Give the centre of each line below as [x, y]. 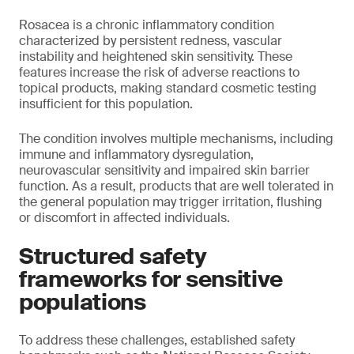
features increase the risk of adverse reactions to [159, 72]
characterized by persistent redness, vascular [151, 41]
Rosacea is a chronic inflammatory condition [147, 25]
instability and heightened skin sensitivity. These [156, 56]
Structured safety [113, 256]
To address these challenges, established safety [157, 340]
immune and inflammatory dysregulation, [136, 154]
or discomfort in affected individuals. [124, 218]
